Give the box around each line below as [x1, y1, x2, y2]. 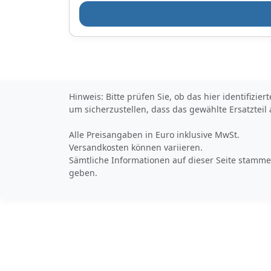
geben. [69, 167, 97, 179]
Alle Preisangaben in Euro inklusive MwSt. [69, 129, 240, 141]
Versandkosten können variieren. [69, 142, 203, 154]
